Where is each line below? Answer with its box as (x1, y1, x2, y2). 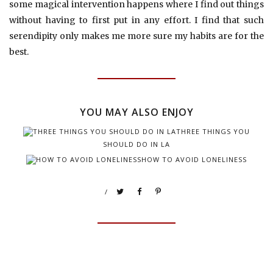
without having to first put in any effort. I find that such (9, 15, 264, 26)
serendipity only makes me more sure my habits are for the (9, 30, 264, 41)
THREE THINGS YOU (176, 127, 250, 136)
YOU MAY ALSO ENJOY (79, 105, 194, 119)
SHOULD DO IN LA (103, 140, 170, 149)
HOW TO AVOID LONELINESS (141, 154, 247, 164)
